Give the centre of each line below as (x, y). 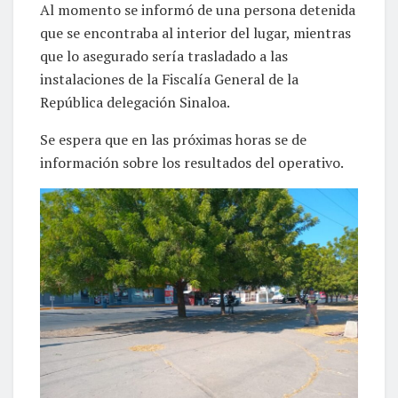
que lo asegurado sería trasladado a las (164, 56)
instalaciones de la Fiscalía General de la (169, 79)
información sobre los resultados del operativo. (192, 162)
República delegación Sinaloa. (135, 102)
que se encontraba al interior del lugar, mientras (195, 32)
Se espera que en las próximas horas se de (173, 139)
